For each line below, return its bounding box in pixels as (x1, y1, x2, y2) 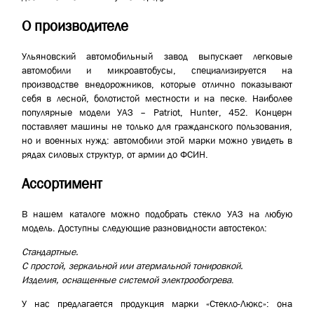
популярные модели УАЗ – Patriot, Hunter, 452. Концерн (22, 105, 292, 118)
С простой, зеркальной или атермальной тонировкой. (22, 259, 243, 272)
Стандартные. (22, 245, 78, 258)
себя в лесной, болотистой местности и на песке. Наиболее (22, 91, 292, 104)
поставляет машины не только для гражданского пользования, (22, 119, 292, 132)
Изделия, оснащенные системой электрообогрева (22, 273, 231, 286)
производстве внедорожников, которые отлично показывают (22, 77, 292, 90)
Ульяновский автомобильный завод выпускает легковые (22, 49, 292, 62)
